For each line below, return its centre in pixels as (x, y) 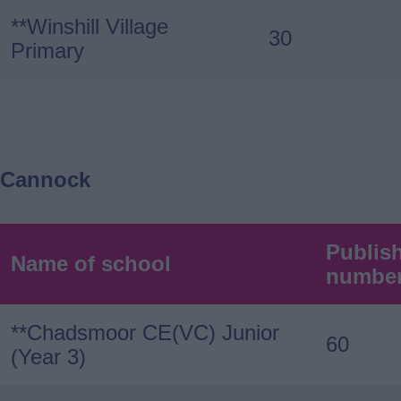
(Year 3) (48, 356)
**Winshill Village (90, 26)
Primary (47, 50)
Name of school (91, 263)
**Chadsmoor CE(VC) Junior (145, 332)
